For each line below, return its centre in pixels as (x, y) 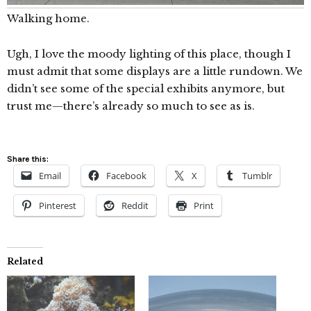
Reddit (135, 206)
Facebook (126, 176)
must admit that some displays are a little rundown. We (155, 72)
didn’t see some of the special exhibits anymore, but (146, 89)
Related (25, 262)
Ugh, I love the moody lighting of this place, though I (149, 54)
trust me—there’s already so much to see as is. (131, 106)
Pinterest (58, 206)
